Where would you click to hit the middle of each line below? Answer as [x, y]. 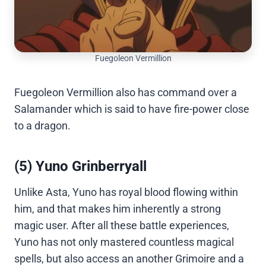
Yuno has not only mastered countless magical [124, 242]
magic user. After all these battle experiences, [122, 226]
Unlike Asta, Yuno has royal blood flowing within [126, 192]
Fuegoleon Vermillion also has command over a [126, 93]
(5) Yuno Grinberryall [80, 167]
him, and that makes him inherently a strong [118, 209]
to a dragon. [42, 126]
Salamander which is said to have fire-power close [132, 109]
